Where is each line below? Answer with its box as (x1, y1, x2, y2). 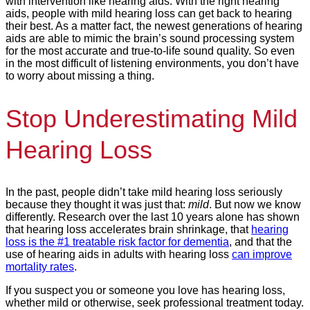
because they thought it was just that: (6, 198, 188, 210)
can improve (232, 248, 292, 260)
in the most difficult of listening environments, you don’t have (6, 57, 299, 69)
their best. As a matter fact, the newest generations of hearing (6, 19, 302, 32)
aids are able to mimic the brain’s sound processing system (6, 32, 294, 44)
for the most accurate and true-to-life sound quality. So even (6, 44, 295, 57)
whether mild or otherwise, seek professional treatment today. (6, 296, 304, 309)
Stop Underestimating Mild (6, 104, 298, 133)
